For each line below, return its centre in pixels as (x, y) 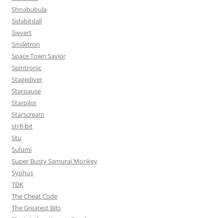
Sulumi (22, 150)
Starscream (28, 115)
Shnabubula (29, 9)
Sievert (22, 33)
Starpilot (24, 103)
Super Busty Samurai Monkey (54, 161)
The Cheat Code (35, 196)
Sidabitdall (27, 21)
